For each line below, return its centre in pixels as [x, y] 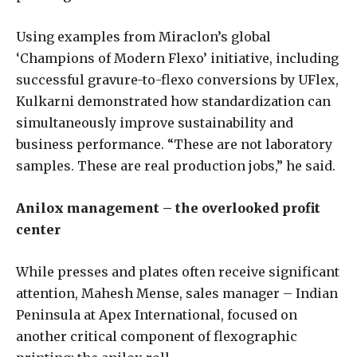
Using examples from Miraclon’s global [143, 36]
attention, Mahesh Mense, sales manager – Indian [177, 293]
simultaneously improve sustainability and [155, 122]
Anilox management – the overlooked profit [168, 208]
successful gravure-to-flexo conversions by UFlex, [177, 79]
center [38, 229]
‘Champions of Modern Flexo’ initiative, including [177, 58]
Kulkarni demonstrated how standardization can [173, 101]
